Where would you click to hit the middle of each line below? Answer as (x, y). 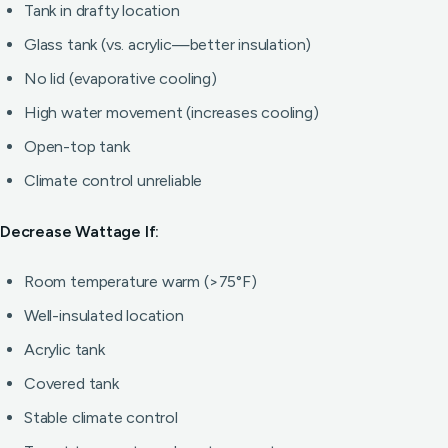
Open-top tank (77, 146)
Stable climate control (101, 417)
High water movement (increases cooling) (171, 112)
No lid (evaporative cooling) (120, 78)
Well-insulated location (104, 315)
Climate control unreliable (113, 180)
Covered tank (71, 383)
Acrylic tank (64, 349)
